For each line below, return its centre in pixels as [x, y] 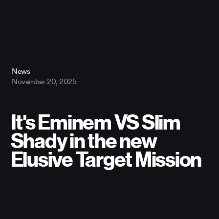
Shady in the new [84, 142]
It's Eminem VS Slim [95, 123]
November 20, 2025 [44, 82]
